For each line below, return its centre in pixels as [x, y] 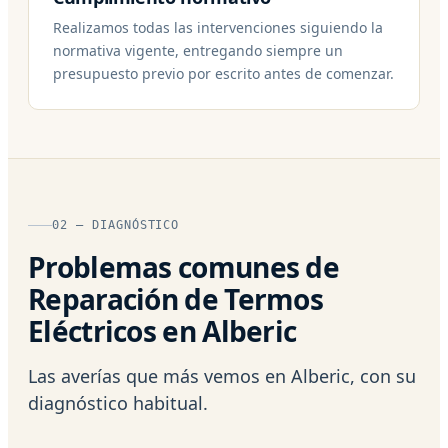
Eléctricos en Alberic [162, 330]
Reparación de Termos [175, 298]
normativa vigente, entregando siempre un [198, 50]
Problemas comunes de [183, 266]
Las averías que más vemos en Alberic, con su [222, 375]
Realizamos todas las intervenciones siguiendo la [218, 27]
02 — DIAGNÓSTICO [116, 224]
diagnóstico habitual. [118, 402]
